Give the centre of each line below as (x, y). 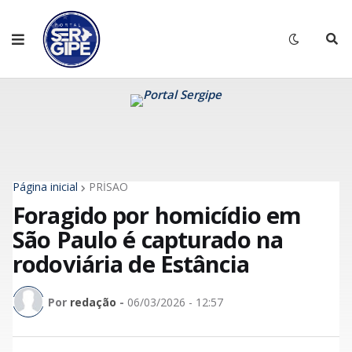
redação (93, 302)
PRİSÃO (108, 187)
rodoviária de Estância (131, 264)
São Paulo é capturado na (148, 239)
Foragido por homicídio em (157, 215)
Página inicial (45, 187)
